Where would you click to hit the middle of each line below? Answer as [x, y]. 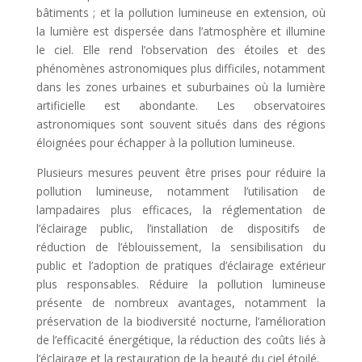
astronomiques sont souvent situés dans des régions [181, 124]
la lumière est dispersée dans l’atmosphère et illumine [181, 32]
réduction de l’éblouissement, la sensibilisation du [181, 247]
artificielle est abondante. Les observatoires [181, 106]
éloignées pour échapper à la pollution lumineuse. [165, 143]
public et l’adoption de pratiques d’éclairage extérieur [181, 266]
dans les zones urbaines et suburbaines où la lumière [181, 87]
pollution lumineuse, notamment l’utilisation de [181, 192]
